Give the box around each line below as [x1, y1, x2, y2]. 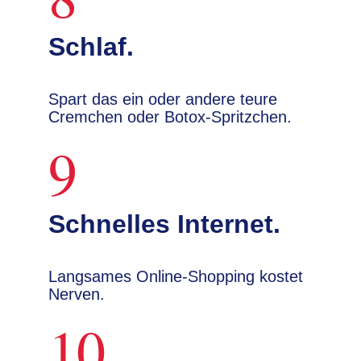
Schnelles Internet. [48, 210, 280, 239]
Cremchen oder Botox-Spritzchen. [48, 108, 292, 126]
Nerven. [48, 285, 105, 303]
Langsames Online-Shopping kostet [48, 268, 303, 285]
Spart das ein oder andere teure [48, 90, 277, 108]
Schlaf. [48, 32, 134, 61]
